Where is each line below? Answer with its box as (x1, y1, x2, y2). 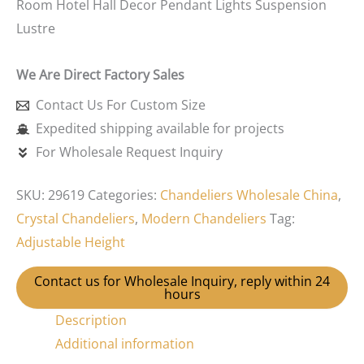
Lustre (16, 19, 55, 38)
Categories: (88, 186, 160, 205)
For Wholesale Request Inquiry (36, 143, 223, 162)
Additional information (55, 335, 194, 353)
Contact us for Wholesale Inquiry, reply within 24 (34, 272, 330, 291)
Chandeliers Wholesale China (160, 186, 338, 205)
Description (55, 311, 127, 330)
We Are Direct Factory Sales (16, 66, 184, 84)
